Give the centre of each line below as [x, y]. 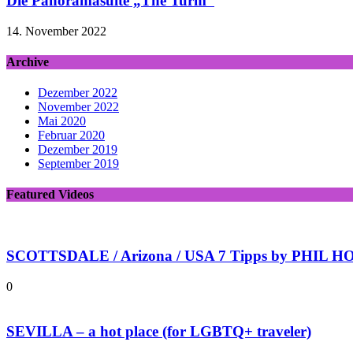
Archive [28, 61]
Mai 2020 [62, 121]
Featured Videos [50, 195]
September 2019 [78, 164]
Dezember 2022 [78, 93]
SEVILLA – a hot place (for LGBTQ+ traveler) [159, 331]
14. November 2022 [56, 31]
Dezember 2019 [78, 150]
